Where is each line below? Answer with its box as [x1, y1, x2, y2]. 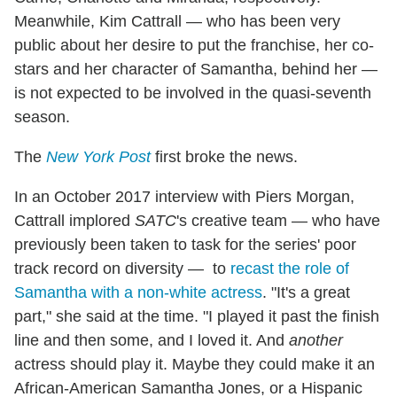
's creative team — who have [176, 212, 380, 230]
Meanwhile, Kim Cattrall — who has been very [14, 12, 340, 31]
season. [14, 108, 70, 127]
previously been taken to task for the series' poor [14, 236, 356, 254]
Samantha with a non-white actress [14, 284, 262, 302]
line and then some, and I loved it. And [14, 331, 289, 350]
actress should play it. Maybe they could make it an [14, 355, 375, 374]
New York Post [46, 148, 151, 167]
